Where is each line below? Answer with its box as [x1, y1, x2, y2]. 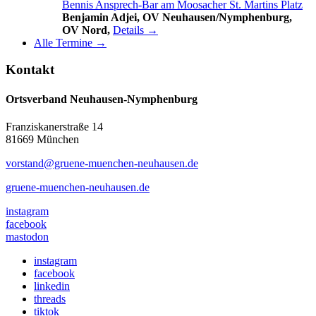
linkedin [34, 279, 70, 292]
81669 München [6, 133, 79, 145]
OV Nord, [62, 23, 113, 36]
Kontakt [6, 62, 54, 78]
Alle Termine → [34, 36, 107, 49]
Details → [113, 23, 158, 36]
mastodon [6, 230, 49, 243]
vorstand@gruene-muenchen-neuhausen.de [6, 157, 198, 169]
